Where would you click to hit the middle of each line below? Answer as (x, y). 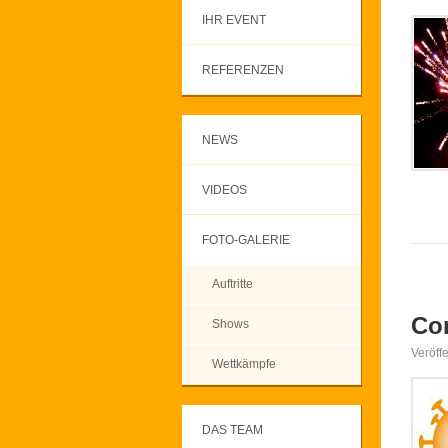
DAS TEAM (232, 430)
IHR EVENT (234, 20)
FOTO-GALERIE (246, 240)
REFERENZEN (243, 70)
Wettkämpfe (244, 364)
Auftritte (232, 284)
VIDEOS (224, 190)
